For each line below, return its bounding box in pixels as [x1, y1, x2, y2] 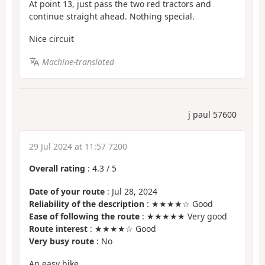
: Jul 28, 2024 [105, 185, 157, 197]
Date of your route [29, 185, 105, 197]
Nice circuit [29, 33, 74, 45]
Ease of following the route [29, 210, 140, 222]
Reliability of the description [29, 198, 144, 209]
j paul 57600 [188, 109, 237, 121]
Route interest [29, 222, 88, 234]
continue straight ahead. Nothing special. [29, 10, 195, 22]
